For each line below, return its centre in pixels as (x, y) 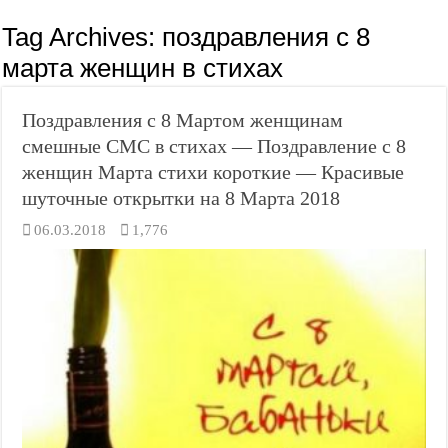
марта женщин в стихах (143, 68)
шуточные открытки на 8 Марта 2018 (181, 198)
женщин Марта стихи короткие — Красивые (213, 172)
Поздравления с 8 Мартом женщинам (183, 120)
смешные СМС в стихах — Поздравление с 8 (214, 146)
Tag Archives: (82, 37)
